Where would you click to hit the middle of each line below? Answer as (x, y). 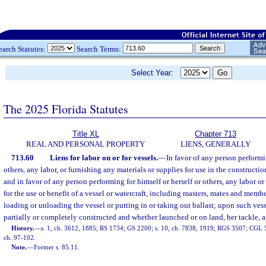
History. (23, 228)
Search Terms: (99, 49)
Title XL (85, 134)
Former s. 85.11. (57, 247)
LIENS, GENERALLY (216, 144)
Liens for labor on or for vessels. (104, 158)
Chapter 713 (216, 134)
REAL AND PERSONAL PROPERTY (85, 144)
